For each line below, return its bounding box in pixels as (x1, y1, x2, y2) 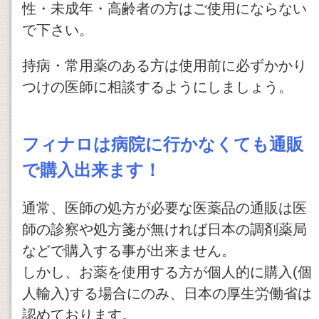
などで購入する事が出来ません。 (22, 243, 236, 259)
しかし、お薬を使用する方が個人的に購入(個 (22, 264, 312, 281)
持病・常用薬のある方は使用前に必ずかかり (22, 58, 307, 74)
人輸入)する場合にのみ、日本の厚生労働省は (22, 286, 312, 302)
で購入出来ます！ (22, 160, 161, 180)
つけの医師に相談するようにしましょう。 (22, 79, 293, 95)
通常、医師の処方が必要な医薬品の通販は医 (22, 200, 307, 216)
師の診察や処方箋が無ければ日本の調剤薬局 (22, 221, 307, 238)
